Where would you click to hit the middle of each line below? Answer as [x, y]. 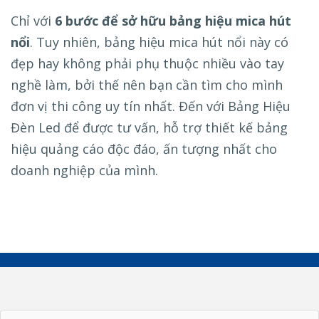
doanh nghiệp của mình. [84, 171]
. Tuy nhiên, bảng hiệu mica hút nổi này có [159, 42]
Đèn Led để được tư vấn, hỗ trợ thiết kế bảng [149, 128]
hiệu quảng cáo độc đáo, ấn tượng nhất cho [144, 149]
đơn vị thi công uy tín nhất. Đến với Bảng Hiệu [151, 106]
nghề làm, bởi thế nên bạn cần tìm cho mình [147, 85]
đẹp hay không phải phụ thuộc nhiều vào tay [147, 64]
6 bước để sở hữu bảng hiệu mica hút [173, 21]
